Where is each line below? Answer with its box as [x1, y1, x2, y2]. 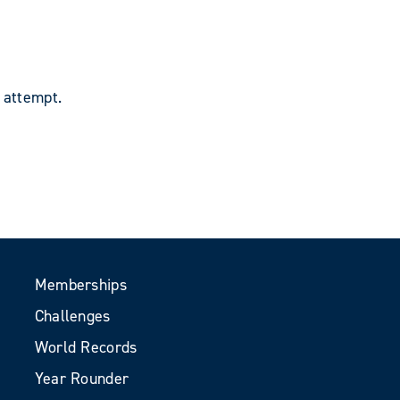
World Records [34, 337, 137, 358]
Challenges [34, 305, 111, 327]
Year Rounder [34, 368, 129, 389]
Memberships [34, 274, 127, 296]
